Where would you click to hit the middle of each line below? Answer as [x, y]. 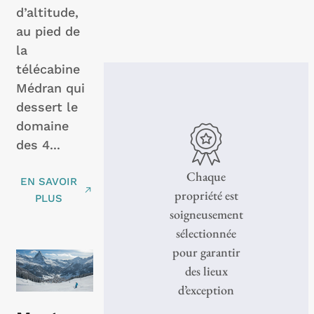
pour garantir [206, 252]
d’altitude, [47, 12]
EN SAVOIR [48, 182]
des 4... [38, 145]
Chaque [206, 176]
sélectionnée [206, 233]
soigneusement [206, 214]
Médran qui [50, 88]
